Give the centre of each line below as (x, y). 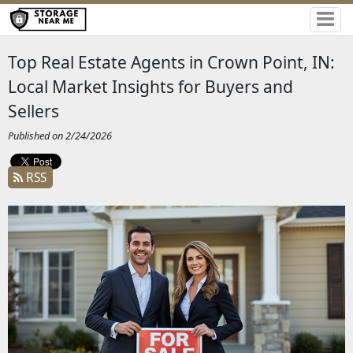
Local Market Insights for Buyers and (150, 86)
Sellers (33, 111)
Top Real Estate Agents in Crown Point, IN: (171, 62)
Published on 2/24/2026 (59, 136)
